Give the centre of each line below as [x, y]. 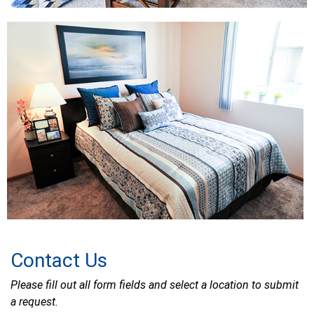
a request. [34, 301]
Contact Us [59, 260]
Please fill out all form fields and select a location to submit [155, 285]
